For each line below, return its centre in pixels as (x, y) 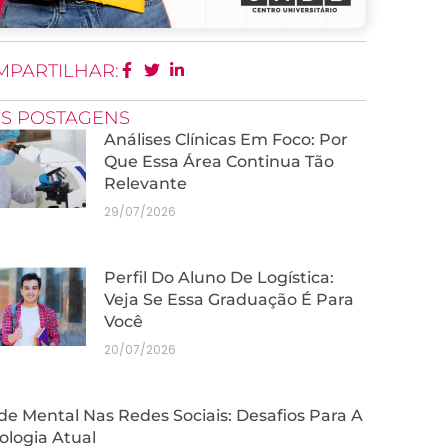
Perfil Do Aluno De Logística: (219, 277)
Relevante (145, 183)
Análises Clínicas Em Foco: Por (226, 139)
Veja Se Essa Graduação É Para (229, 299)
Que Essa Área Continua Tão (219, 161)
